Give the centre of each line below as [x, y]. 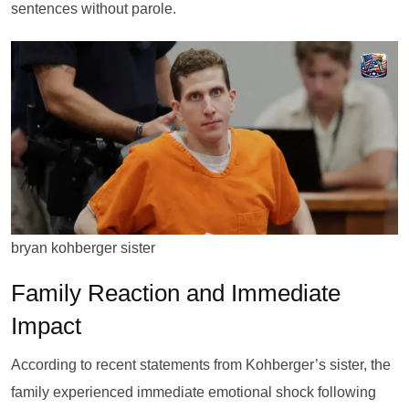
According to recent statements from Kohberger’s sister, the [201, 365]
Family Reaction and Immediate [176, 293]
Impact [46, 326]
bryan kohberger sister [83, 248]
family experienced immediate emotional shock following [194, 392]
